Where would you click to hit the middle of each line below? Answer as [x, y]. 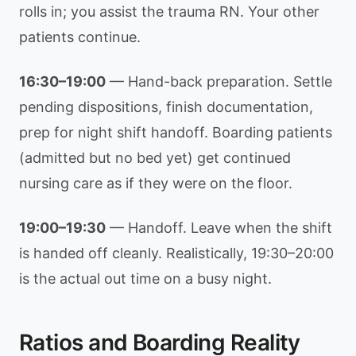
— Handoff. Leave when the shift [219, 228]
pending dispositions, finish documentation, [166, 107]
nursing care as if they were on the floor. [156, 183]
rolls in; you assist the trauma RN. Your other [169, 12]
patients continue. [80, 37]
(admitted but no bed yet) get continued [155, 158]
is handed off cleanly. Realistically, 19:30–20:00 [176, 253]
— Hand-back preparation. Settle [219, 81]
